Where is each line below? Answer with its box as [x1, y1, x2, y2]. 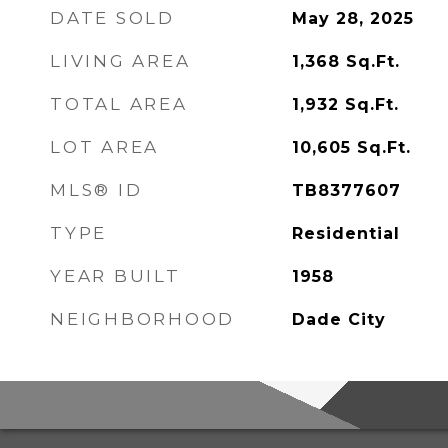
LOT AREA [50, 137, 159, 157]
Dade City [291, 310, 386, 329]
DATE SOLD [50, 8, 175, 28]
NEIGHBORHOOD [50, 309, 235, 329]
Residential [291, 224, 400, 243]
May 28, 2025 [291, 9, 414, 28]
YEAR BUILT [50, 266, 181, 286]
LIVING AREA [50, 51, 191, 71]
